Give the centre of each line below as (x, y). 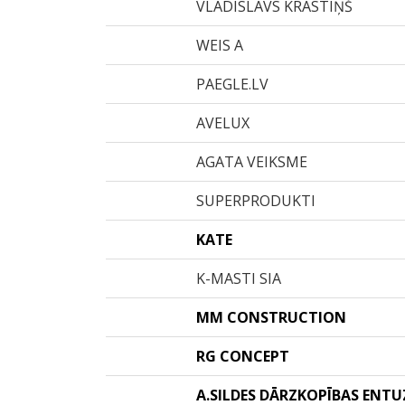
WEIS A (220, 45)
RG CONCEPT (243, 356)
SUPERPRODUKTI (256, 201)
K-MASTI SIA (239, 278)
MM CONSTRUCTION (271, 317)
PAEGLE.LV (232, 84)
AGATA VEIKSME (252, 162)
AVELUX (223, 123)
